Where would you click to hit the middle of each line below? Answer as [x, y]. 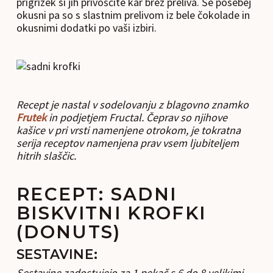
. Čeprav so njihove [184, 117]
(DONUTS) [69, 232]
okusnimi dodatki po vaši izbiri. [86, 28]
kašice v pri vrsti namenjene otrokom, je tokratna [128, 130]
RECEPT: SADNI [97, 194]
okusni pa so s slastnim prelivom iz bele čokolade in [133, 15]
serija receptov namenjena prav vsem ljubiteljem [127, 143]
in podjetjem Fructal [94, 117]
